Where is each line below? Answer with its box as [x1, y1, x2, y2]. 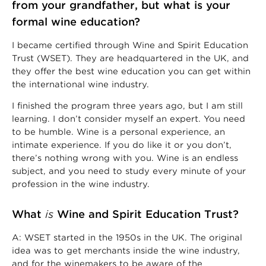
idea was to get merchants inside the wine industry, [12, 245, 240, 255]
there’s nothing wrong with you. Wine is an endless [12, 153, 238, 163]
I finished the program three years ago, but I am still [12, 100, 243, 110]
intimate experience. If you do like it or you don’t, [12, 140, 232, 150]
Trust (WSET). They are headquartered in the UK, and [12, 53, 249, 63]
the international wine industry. [12, 79, 149, 89]
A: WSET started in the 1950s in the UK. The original [12, 232, 242, 242]
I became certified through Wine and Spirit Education [12, 40, 248, 50]
